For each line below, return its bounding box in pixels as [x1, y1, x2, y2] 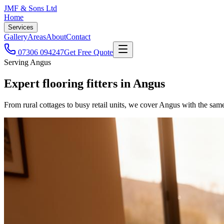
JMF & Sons [4, 4, 46, 12]
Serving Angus [4, 58, 51, 66]
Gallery [4, 32, 27, 41]
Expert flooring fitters [4, 76, 120, 90]
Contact [66, 32, 90, 41]
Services [8, 23, 33, 31]
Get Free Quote [64, 48, 113, 56]
